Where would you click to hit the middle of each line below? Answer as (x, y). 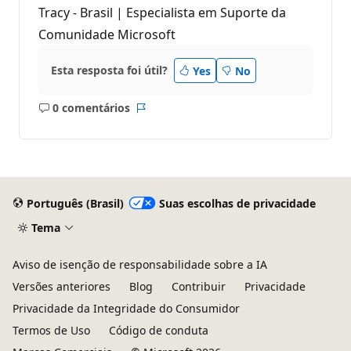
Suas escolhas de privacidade (237, 203)
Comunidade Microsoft (107, 35)
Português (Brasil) (75, 203)
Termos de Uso (51, 331)
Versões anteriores (62, 287)
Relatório (165, 115)
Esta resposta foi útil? (109, 71)
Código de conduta (159, 331)
